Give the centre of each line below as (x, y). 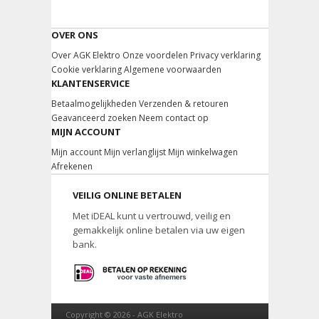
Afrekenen (72, 166)
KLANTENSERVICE (90, 83)
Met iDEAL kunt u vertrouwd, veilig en (151, 216)
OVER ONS (74, 35)
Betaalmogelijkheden (94, 104)
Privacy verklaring (225, 55)
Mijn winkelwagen (203, 152)
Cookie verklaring (86, 69)
